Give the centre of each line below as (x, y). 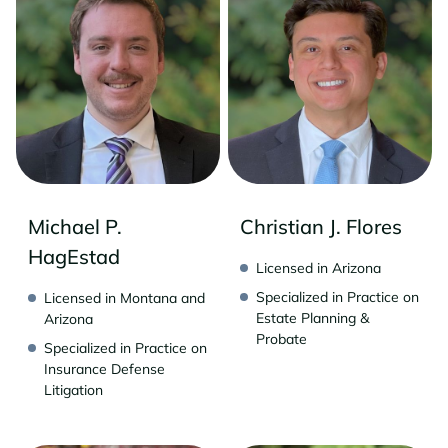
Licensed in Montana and (124, 297)
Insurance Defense (104, 368)
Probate (281, 338)
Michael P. (75, 226)
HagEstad (74, 256)
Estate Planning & (312, 317)
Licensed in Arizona (318, 267)
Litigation (73, 389)
